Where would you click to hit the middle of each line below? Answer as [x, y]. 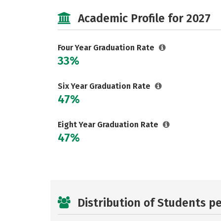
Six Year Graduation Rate [105, 86]
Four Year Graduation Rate [107, 48]
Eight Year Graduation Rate [109, 125]
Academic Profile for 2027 [144, 18]
